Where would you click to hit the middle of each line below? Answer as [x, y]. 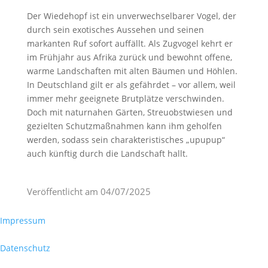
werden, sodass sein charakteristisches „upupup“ [126, 140]
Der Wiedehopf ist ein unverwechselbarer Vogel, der [131, 16]
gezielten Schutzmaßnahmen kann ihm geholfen [124, 126]
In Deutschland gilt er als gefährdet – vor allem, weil [131, 85]
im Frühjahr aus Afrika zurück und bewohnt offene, [129, 57]
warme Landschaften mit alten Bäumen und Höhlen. [132, 71]
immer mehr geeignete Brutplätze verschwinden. [125, 99]
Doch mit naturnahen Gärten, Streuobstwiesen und [130, 112]
